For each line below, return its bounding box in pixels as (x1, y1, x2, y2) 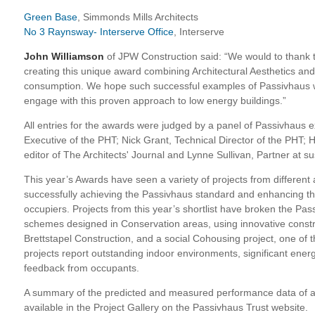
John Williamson (24, 50, 107, 62)
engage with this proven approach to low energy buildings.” (24, 94, 286, 106)
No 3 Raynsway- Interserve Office (24, 25, 174, 37)
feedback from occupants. (24, 262, 139, 274)
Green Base (24, 11, 77, 22)
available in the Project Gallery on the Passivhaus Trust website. (24, 301, 308, 313)
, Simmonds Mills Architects (77, 11, 198, 22)
